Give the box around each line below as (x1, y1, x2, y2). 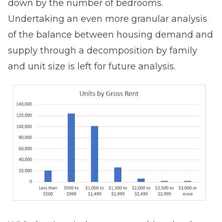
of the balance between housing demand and (8, 29, 213, 40)
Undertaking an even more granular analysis (8, 13, 207, 24)
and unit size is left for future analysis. (8, 61, 175, 72)
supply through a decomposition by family (8, 45, 197, 56)
